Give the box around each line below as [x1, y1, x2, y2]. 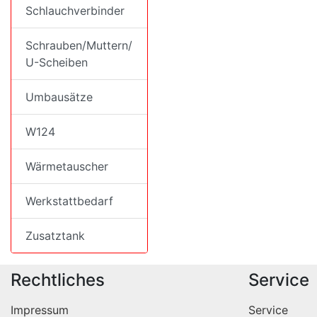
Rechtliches [11, 270, 105, 290]
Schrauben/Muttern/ [25, 38, 132, 52]
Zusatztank [25, 229, 85, 243]
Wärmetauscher [25, 159, 108, 173]
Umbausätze [25, 90, 93, 104]
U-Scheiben [25, 55, 88, 69]
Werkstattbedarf [25, 194, 113, 208]
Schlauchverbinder [25, 4, 125, 18]
